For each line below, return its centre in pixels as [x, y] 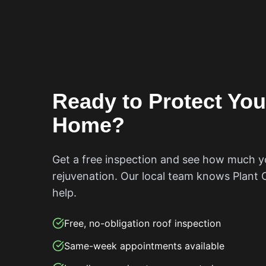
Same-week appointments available [144, 246]
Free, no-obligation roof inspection [142, 223]
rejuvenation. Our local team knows [142, 176]
